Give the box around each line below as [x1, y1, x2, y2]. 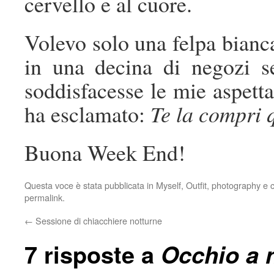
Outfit [186, 179, 207, 191]
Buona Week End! [24, 138, 185, 167]
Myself [156, 179, 181, 191]
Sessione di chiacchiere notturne [33, 214, 162, 227]
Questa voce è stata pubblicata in [24, 179, 156, 191]
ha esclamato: [24, 99, 150, 128]
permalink [24, 191, 62, 204]
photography [212, 179, 261, 191]
